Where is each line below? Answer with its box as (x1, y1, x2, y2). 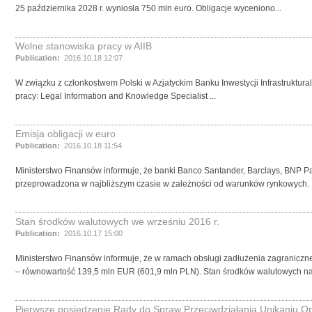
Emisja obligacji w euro (15, 128, 116, 139)
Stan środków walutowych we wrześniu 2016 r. (15, 216, 219, 227)
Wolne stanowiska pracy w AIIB (15, 40, 152, 52)
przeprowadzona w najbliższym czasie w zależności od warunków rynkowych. (15, 179, 309, 189)
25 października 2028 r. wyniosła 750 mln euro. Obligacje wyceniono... (15, 3, 281, 13)
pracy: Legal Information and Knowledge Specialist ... (15, 91, 216, 101)
